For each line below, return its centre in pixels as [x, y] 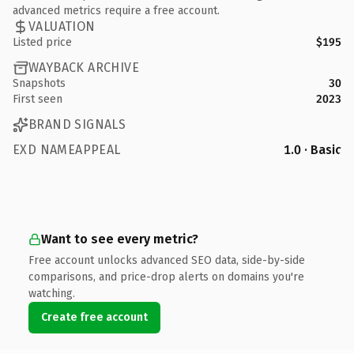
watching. [52, 293]
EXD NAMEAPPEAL [67, 149]
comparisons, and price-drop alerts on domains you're [166, 277]
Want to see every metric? [120, 239]
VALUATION [62, 26]
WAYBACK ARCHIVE [84, 68]
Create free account [94, 317]
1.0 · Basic [313, 149]
